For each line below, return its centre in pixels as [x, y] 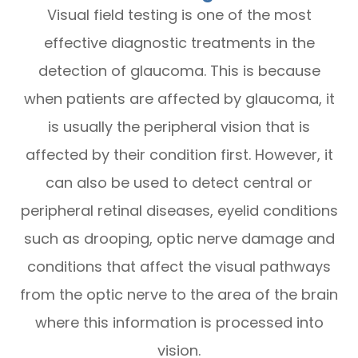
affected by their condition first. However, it [179, 154]
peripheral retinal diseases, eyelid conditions [179, 210]
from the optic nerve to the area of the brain [179, 294]
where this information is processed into [179, 322]
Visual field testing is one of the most [179, 14]
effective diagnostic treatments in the [179, 42]
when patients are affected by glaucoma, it [179, 98]
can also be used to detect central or [179, 182]
